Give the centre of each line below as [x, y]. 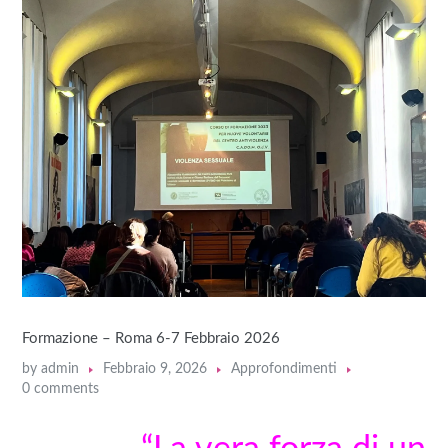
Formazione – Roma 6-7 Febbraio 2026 [151, 339]
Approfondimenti [284, 369]
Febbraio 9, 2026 [155, 369]
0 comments [61, 389]
